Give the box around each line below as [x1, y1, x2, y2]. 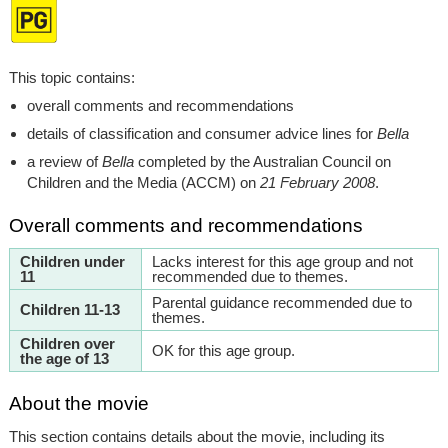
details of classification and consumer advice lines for [26, 125, 377, 143]
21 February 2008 [259, 174, 375, 192]
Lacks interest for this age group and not [151, 253, 413, 271]
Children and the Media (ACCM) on [26, 174, 260, 192]
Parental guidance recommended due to [151, 294, 412, 312]
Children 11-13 [19, 301, 120, 319]
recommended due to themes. [151, 268, 348, 286]
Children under [19, 253, 125, 271]
